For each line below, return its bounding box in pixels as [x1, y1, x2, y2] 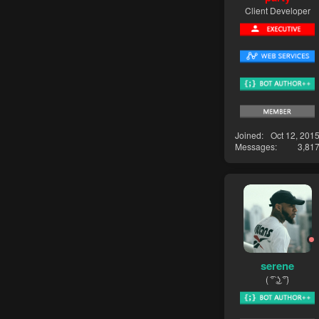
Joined [235, 129, 261, 142]
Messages [235, 140, 275, 153]
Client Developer [244, 4, 310, 16]
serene [261, 257, 294, 273]
